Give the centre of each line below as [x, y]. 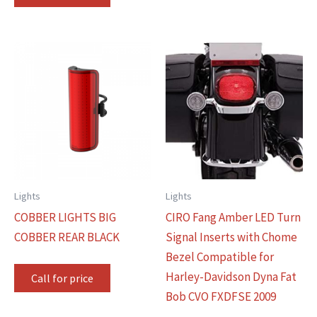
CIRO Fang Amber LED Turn [233, 217]
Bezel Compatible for [220, 257]
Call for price [62, 278]
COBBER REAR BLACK [67, 237]
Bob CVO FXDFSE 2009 [221, 296]
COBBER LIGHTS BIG [65, 217]
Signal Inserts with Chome [231, 237]
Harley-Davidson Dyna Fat [231, 276]
